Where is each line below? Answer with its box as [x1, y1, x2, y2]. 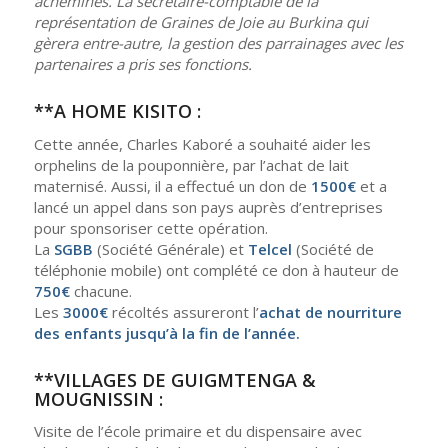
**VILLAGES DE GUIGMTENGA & [33, 367, 316, 392]
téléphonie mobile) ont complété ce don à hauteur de [33, 259, 399, 280]
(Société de [295, 238, 374, 259]
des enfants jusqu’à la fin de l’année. [33, 322, 300, 343]
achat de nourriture [258, 301, 402, 322]
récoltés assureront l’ [107, 301, 259, 322]
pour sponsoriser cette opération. [33, 217, 268, 238]
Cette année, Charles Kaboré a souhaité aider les [33, 133, 371, 154]
